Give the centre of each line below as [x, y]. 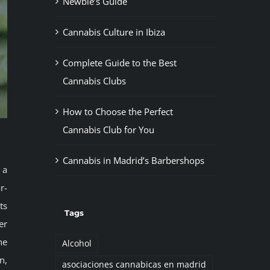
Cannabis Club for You [108, 130]
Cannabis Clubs [94, 81]
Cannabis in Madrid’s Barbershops [133, 161]
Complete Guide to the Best [119, 63]
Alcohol [77, 244]
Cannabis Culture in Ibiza [114, 32]
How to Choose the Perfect [118, 112]
